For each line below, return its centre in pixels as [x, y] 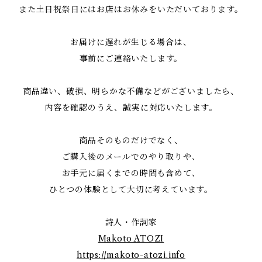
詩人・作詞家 [131, 222]
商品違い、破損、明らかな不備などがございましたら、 [131, 91]
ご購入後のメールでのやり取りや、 [131, 156]
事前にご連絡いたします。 [131, 58]
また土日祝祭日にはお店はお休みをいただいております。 [131, 9]
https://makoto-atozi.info [131, 255]
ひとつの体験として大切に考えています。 [131, 189]
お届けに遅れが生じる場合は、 [131, 42]
